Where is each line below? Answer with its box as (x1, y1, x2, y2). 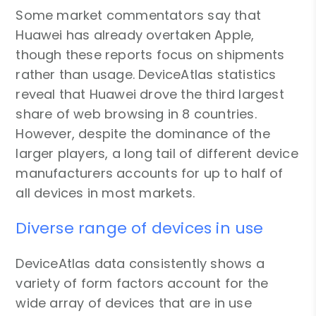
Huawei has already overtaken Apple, (16, 25, 255, 44)
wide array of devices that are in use (16, 293, 252, 312)
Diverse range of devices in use (16, 217, 264, 239)
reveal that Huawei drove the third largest (16, 85, 284, 103)
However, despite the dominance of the (16, 124, 270, 142)
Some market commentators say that (16, 6, 262, 24)
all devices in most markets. (16, 183, 195, 202)
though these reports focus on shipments (16, 45, 285, 63)
